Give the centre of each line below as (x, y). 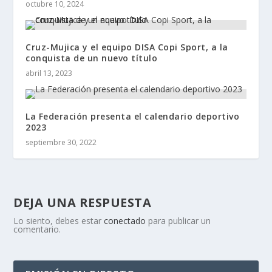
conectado (125, 220)
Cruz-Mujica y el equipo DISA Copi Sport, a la (127, 47)
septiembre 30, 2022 (61, 142)
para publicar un (178, 220)
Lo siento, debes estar (59, 220)
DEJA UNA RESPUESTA (83, 202)
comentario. (37, 229)
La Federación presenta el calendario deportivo (133, 116)
